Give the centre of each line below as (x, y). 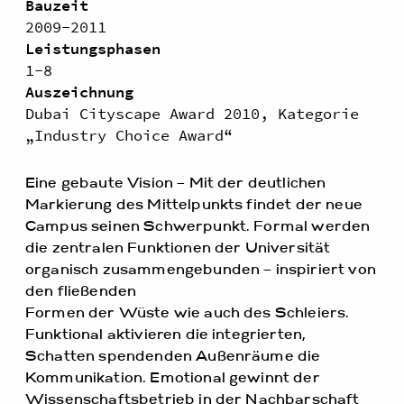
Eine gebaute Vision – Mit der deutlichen (176, 184)
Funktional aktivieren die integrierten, (166, 336)
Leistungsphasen (93, 49)
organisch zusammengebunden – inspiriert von (201, 271)
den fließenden (81, 293)
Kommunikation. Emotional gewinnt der (173, 379)
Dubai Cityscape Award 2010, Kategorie (192, 114)
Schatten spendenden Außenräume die (173, 358)
